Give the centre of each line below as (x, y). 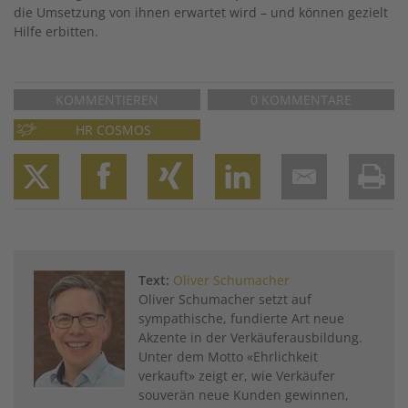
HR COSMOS (114, 130)
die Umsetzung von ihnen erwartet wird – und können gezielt (201, 12)
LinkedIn (273, 214)
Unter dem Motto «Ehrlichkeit (228, 357)
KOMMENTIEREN (107, 100)
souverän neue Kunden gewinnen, (244, 395)
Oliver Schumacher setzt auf (225, 299)
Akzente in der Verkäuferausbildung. (250, 337)
